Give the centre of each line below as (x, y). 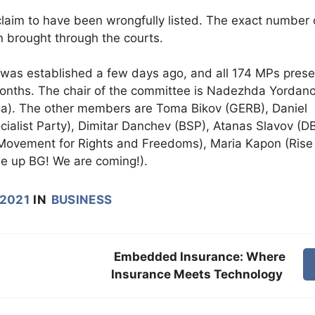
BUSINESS (82, 200)
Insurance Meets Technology (199, 275)
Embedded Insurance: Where (200, 257)
